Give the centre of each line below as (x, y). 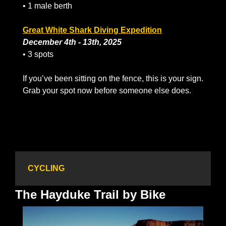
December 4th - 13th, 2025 (72, 42)
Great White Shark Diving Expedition (92, 30)
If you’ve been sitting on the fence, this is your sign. (113, 79)
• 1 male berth (47, 6)
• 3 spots (38, 54)
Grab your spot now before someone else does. (107, 91)
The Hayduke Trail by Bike (90, 195)
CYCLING (46, 168)
